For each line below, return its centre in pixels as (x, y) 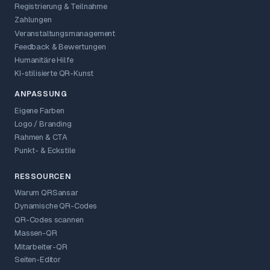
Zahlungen (33, 20)
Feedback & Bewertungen (60, 47)
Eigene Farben (39, 111)
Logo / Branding (43, 124)
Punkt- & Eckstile (45, 151)
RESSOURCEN (43, 176)
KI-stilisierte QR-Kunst (54, 74)
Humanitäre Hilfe (44, 60)
